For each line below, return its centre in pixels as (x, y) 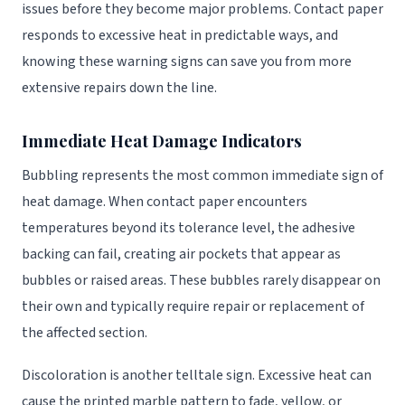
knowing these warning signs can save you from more (187, 62)
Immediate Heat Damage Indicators (162, 141)
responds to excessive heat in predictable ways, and (180, 36)
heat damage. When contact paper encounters (165, 201)
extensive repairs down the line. (119, 88)
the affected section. (85, 332)
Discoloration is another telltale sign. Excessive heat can (197, 375)
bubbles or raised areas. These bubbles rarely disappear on (201, 280)
